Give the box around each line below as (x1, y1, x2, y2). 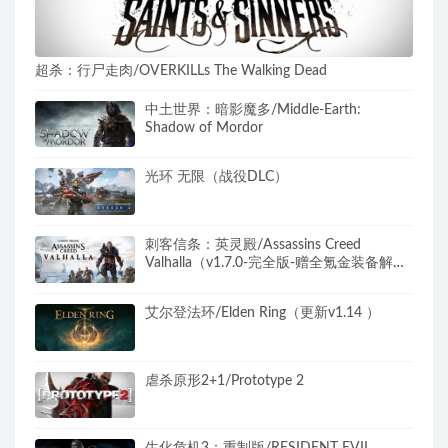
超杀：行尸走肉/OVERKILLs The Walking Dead (35, 63, 327, 78)
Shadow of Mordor (145, 120, 263, 135)
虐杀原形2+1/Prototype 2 (145, 373, 304, 388)
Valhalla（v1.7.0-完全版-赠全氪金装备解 (145, 256, 393, 271)
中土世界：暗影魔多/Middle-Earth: (145, 102, 361, 117)
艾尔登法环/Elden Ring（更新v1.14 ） (145, 305, 380, 320)
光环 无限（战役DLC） (145, 170, 288, 185)
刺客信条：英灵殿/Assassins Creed (145, 238, 361, 253)
